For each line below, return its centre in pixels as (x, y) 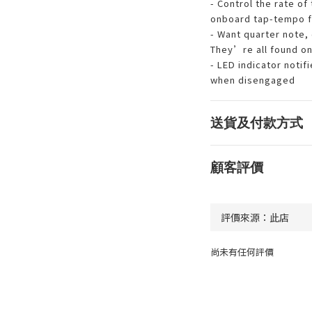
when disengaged (252, 80)
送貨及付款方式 (256, 123)
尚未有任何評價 (242, 252)
